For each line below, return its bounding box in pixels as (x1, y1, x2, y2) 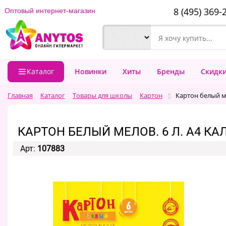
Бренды (157, 67, 185, 76)
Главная (8, 91, 33, 100)
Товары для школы (73, 91, 132, 100)
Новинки (75, 67, 106, 76)
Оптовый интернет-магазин (5, 7, 95, 15)
